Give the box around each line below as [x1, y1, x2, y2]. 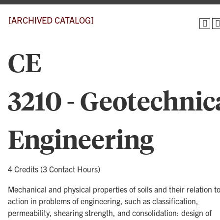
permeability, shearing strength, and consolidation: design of [8, 208, 212, 218]
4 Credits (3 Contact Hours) [8, 164, 100, 174]
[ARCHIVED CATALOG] [8, 14, 94, 26]
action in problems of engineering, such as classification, [8, 196, 198, 206]
